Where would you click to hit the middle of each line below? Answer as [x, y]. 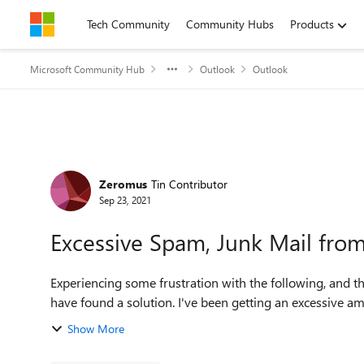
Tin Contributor [189, 184]
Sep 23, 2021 [125, 199]
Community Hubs [230, 24]
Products [312, 24]
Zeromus [123, 184]
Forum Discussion [130, 165]
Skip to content [84, 24]
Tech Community [128, 24]
